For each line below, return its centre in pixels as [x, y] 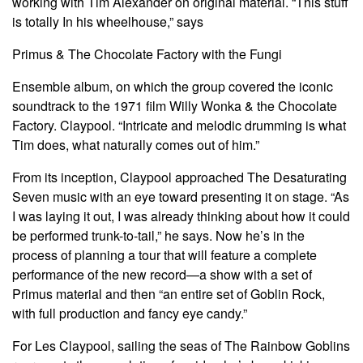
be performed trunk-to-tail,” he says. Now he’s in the [158, 236]
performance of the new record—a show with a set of [162, 275]
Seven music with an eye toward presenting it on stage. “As [181, 197]
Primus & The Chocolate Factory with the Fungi [147, 54]
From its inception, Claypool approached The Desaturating [179, 177]
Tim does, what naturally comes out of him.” [136, 145]
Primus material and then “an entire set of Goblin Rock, [169, 294]
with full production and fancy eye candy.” [130, 314]
